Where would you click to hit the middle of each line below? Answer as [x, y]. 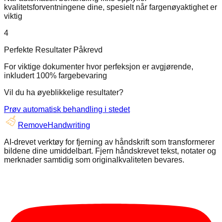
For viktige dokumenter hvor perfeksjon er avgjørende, [99, 66]
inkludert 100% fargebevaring [55, 75]
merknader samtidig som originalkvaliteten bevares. [94, 160]
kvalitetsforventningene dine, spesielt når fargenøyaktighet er [111, 7]
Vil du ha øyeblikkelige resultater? [64, 92]
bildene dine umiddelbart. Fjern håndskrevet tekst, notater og [110, 151]
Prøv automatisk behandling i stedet [67, 109]
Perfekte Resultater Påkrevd [53, 50]
